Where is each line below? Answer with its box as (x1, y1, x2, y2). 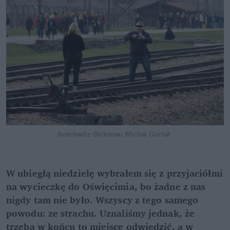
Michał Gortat (125, 129, 170, 139)
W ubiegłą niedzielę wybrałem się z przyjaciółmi (6, 165, 223, 181)
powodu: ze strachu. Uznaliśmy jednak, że (6, 205, 195, 221)
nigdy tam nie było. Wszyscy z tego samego (6, 192, 199, 208)
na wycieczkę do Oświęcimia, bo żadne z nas (6, 179, 206, 195)
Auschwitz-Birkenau (57, 129, 123, 139)
